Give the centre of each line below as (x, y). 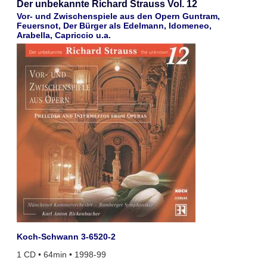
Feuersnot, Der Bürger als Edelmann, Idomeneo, (114, 26)
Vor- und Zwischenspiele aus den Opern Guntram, (118, 16)
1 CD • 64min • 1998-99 (61, 255)
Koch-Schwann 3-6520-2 (66, 236)
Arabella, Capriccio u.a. (63, 35)
